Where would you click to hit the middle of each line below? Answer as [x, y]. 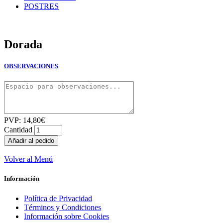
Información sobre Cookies [66, 216]
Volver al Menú [28, 159]
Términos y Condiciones [62, 207]
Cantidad [19, 130]
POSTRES [41, 6]
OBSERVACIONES [31, 66]
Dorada [23, 44]
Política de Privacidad [58, 198]
